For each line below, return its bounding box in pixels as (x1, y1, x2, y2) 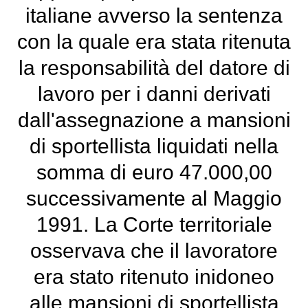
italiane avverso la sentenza (25, 4, 283, 27)
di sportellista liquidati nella (30, 135, 278, 157)
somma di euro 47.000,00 (36, 161, 272, 184)
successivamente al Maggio (26, 187, 282, 210)
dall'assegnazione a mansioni (17, 109, 291, 131)
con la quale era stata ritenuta (17, 30, 291, 53)
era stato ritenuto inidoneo (34, 265, 274, 288)
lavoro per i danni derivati (37, 82, 271, 105)
